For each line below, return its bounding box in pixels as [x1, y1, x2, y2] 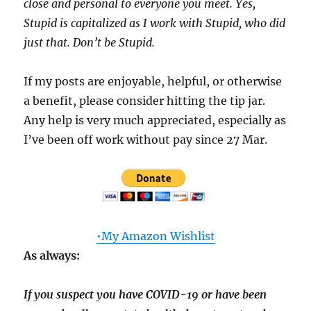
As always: [24, 249, 81, 263]
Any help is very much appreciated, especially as [24, 113, 287, 128]
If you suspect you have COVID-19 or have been [24, 287, 267, 302]
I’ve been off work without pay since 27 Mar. [24, 133, 268, 147]
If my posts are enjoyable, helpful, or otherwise [24, 74, 283, 89]
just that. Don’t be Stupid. [24, 35, 155, 50]
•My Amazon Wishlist [96, 229, 215, 244]
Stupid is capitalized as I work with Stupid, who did [24, 16, 286, 31]
